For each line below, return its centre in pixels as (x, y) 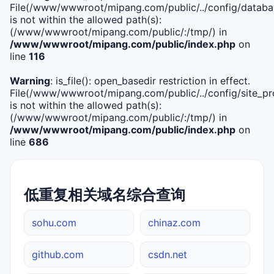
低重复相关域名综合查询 (105, 194)
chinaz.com (174, 222)
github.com (58, 254)
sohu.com (54, 222)
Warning (30, 80)
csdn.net (168, 254)
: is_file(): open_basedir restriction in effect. (150, 80)
